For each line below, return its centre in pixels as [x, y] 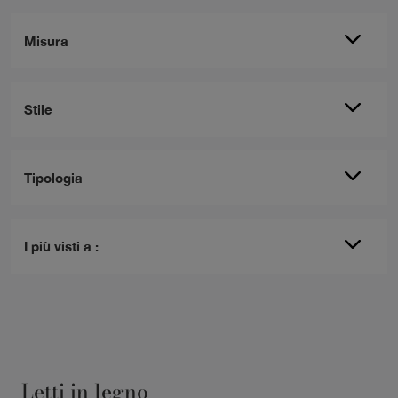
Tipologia [53, 178]
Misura [46, 41]
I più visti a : [61, 247]
